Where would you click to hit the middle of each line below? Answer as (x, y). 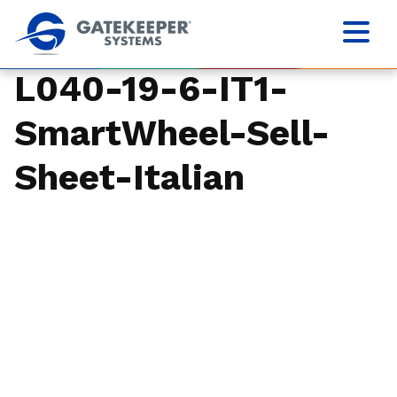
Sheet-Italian (129, 178)
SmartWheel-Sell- (172, 133)
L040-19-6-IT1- (151, 89)
